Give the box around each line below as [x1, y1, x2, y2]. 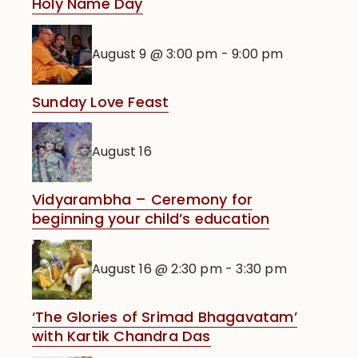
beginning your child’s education [32, 209, 270, 229]
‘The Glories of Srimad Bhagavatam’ [32, 306, 297, 327]
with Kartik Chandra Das [32, 325, 211, 346]
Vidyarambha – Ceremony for [32, 189, 253, 209]
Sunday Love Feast [32, 91, 169, 112]
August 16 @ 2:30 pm [92, 259, 222, 278]
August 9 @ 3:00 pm [92, 44, 218, 63]
